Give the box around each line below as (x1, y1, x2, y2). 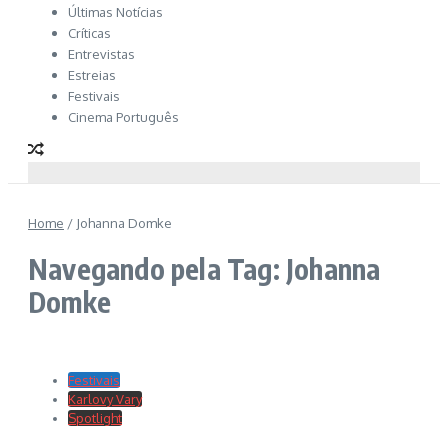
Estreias (68, 67, 116, 83)
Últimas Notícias (68, 4, 163, 20)
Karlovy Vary (68, 390, 142, 407)
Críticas (68, 25, 111, 41)
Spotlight (68, 409, 122, 426)
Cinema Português (68, 109, 179, 125)
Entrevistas (68, 46, 135, 62)
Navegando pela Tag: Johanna (28, 250, 381, 286)
